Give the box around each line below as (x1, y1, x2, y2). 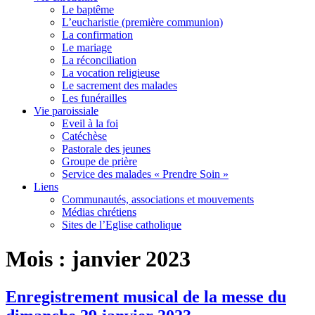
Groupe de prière (62, 155, 137, 167)
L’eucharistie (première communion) (62, 16, 223, 28)
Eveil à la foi (62, 117, 118, 129)
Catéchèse (62, 130, 107, 142)
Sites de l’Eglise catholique (62, 219, 181, 231)
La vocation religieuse (62, 67, 160, 79)
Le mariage (62, 41, 112, 53)
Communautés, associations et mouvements (62, 193, 254, 205)
